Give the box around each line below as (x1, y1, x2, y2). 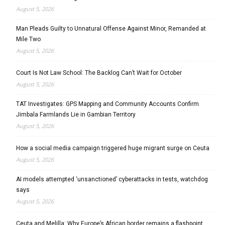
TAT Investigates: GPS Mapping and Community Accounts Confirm (16, 100, 199, 107)
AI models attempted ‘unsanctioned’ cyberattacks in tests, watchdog (16, 175, 208, 183)
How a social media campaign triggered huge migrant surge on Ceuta (16, 144, 209, 152)
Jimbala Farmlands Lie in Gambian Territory (16, 110, 136, 118)
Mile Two (16, 35, 41, 43)
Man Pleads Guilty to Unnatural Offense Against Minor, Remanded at (16, 25, 206, 32)
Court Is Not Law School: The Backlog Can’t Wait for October (16, 69, 182, 76)
